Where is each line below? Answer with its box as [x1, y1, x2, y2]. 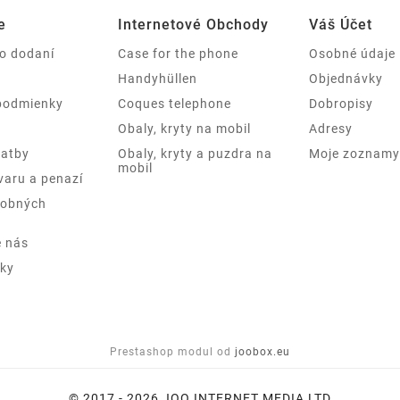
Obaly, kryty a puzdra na [118, 146, 272, 161]
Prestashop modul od [110, 345, 231, 358]
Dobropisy [309, 96, 373, 111]
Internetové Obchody [118, 15, 269, 33]
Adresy [309, 121, 353, 136]
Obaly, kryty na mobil [118, 121, 251, 136]
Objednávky [309, 71, 383, 86]
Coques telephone [118, 96, 231, 111]
